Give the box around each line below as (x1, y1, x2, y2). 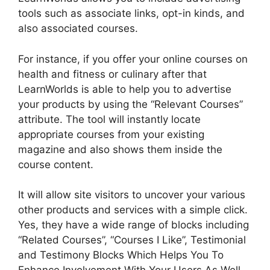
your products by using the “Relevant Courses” (18, 98, 243, 110)
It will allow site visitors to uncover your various (18, 189, 245, 201)
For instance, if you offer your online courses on (18, 52, 248, 65)
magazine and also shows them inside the (18, 143, 222, 155)
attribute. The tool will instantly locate (18, 113, 201, 125)
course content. (18, 158, 93, 171)
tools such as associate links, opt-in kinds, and (18, 7, 245, 20)
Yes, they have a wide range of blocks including (18, 219, 249, 231)
